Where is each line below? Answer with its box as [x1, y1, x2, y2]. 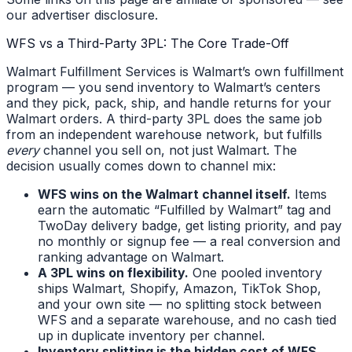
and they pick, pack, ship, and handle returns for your [6, 95, 332, 111]
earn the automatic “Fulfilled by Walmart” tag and [38, 202, 331, 218]
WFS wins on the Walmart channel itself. [38, 186, 291, 202]
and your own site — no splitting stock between [38, 296, 321, 312]
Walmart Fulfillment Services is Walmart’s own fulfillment [6, 64, 343, 79]
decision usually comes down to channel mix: [6, 158, 276, 174]
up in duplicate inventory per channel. [38, 328, 265, 343]
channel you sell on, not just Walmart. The [39, 142, 297, 158]
